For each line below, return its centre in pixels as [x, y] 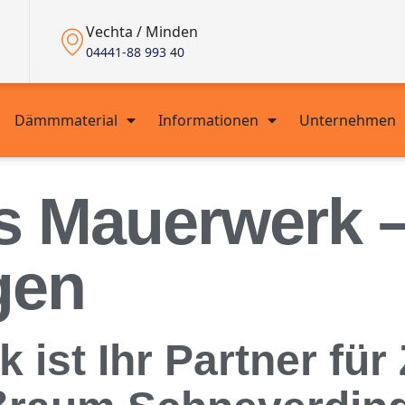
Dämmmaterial [66, 120]
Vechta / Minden [142, 32]
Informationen [208, 120]
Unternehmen [347, 120]
